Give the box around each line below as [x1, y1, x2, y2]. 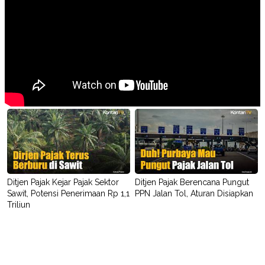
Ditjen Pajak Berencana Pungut [135, 177, 249, 188]
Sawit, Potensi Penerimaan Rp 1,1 [7, 189, 130, 199]
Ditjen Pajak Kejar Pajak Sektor [7, 177, 119, 188]
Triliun [7, 200, 30, 210]
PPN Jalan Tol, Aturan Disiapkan [135, 189, 253, 199]
